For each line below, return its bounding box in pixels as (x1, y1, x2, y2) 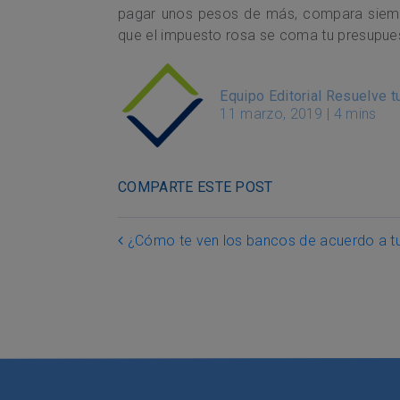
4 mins (333, 104, 377, 122)
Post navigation (144, 230, 315, 261)
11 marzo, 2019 (220, 104, 323, 122)
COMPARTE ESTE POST (118, 178, 273, 196)
